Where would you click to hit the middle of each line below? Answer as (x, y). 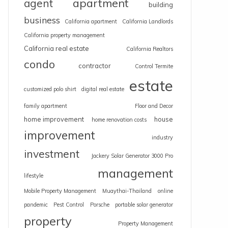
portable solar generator (144, 205)
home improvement (54, 119)
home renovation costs (119, 120)
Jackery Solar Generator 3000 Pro (132, 156)
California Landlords (148, 21)
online (165, 191)
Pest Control (69, 205)
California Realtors (149, 49)
